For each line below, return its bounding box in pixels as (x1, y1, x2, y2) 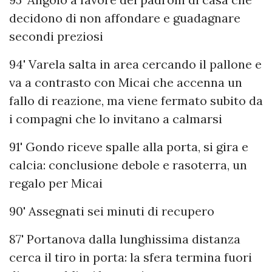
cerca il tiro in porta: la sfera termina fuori (9, 250, 252, 265)
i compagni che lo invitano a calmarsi (9, 111, 222, 127)
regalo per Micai (9, 175, 103, 191)
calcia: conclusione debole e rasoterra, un (9, 157, 247, 173)
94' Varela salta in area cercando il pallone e (9, 56, 262, 72)
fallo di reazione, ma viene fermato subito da (9, 93, 263, 109)
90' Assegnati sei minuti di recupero (9, 203, 214, 219)
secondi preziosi (9, 29, 103, 44)
